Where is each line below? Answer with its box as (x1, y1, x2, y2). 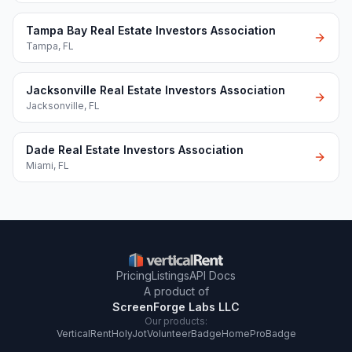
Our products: (145, 315, 207, 327)
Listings (152, 269, 189, 282)
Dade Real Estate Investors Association (26, 143, 244, 156)
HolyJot (111, 328, 147, 339)
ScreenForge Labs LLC (112, 300, 240, 313)
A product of (143, 284, 209, 298)
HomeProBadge (221, 328, 296, 339)
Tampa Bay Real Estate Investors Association (26, 24, 276, 37)
